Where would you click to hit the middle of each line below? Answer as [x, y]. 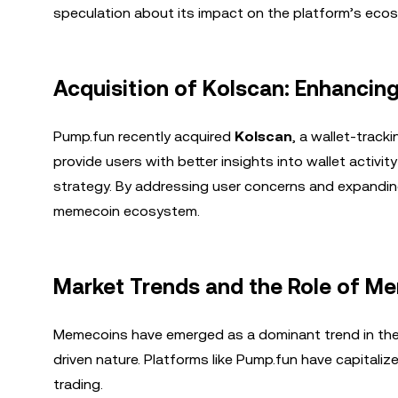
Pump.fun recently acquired [144, 136]
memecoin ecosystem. [127, 211]
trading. [78, 384]
